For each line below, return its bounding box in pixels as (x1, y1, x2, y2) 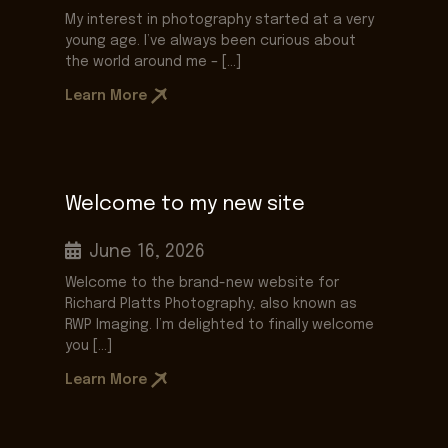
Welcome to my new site (65, 194, 305, 215)
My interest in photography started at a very (65, 13, 374, 27)
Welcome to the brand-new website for (65, 276, 339, 290)
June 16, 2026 (89, 243, 205, 261)
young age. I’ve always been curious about (65, 34, 356, 48)
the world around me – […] (65, 55, 241, 69)
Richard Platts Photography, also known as (65, 297, 357, 311)
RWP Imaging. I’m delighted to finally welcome (65, 318, 374, 332)
